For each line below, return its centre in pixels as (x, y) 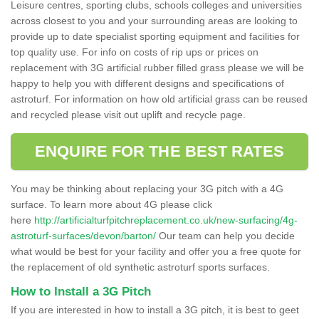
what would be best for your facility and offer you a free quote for (156, 251)
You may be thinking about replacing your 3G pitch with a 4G (147, 188)
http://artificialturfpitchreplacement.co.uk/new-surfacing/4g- (166, 220)
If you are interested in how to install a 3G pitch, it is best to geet (155, 309)
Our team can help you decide (225, 235)
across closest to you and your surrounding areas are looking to (154, 20)
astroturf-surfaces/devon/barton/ (83, 235)
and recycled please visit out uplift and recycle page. (128, 114)
